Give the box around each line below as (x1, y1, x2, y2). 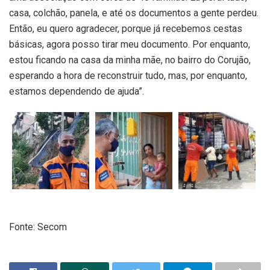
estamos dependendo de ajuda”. (9, 85, 144, 97)
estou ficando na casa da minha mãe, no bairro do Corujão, (9, 54, 251, 66)
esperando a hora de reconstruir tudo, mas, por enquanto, (9, 69, 247, 81)
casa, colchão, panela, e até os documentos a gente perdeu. (9, 7, 259, 19)
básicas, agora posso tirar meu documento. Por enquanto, (9, 38, 250, 50)
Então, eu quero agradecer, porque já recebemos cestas (9, 22, 242, 34)
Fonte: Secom (9, 221, 67, 233)
